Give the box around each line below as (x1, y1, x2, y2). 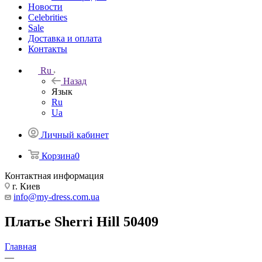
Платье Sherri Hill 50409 (5, 213, 158, 229)
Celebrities (28, 12, 67, 22)
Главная (5, 241, 36, 251)
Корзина (42, 151, 75, 161)
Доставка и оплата (28, 33, 102, 43)
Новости (28, 2, 63, 12)
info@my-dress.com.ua (13, 192, 99, 202)
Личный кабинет (41, 130, 109, 140)
